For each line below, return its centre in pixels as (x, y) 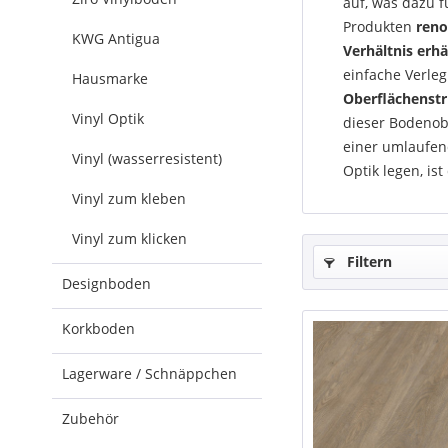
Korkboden (98, 328)
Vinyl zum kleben (129, 198)
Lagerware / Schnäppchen (149, 373)
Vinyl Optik (108, 118)
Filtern (367, 261)
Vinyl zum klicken (129, 238)
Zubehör (90, 418)
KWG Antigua (116, 38)
